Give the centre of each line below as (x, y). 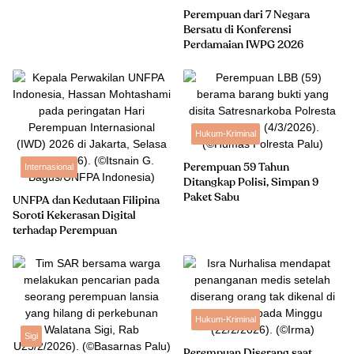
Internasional (49, 167)
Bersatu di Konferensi (237, 30)
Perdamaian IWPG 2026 (243, 45)
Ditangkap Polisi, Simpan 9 (251, 183)
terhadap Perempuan (65, 231)
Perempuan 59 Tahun (236, 168)
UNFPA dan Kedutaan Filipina (86, 201)
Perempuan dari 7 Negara (247, 15)
